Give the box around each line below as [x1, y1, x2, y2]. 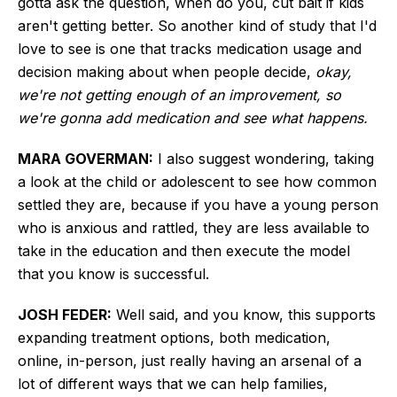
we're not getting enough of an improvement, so [18, 85, 341, 104]
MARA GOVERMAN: [18, 149, 153, 167]
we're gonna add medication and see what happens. [18, 108, 368, 127]
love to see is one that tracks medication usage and [18, 39, 362, 58]
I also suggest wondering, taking [153, 149, 374, 167]
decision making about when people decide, [18, 62, 315, 81]
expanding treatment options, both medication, [18, 328, 331, 346]
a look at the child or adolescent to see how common [18, 172, 377, 191]
